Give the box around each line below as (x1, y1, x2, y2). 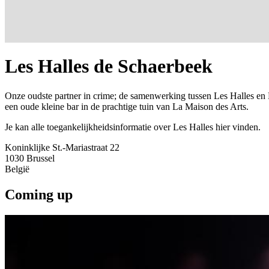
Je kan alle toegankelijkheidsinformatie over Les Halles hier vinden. (5, 121, 261, 132)
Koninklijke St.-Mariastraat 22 (5, 142, 119, 153)
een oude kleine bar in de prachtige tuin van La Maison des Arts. (5, 101, 249, 112)
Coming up (5, 186, 73, 202)
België (5, 163, 29, 174)
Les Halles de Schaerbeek (5, 55, 213, 77)
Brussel (26, 153, 55, 163)
